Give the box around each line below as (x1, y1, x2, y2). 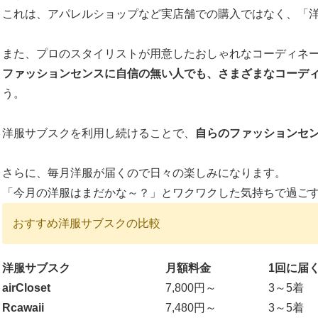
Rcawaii (2, 302, 44, 314)
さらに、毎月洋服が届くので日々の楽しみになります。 (2, 167, 286, 179)
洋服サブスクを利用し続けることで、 (2, 127, 195, 139)
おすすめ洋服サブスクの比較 (13, 217, 160, 229)
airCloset (2, 282, 50, 294)
